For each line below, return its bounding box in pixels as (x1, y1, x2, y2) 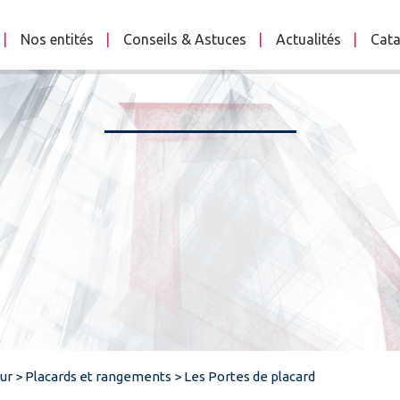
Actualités (276, 31, 341, 47)
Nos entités (21, 31, 94, 47)
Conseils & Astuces (123, 31, 246, 47)
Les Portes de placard (184, 369, 315, 384)
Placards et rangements (25, 369, 171, 384)
